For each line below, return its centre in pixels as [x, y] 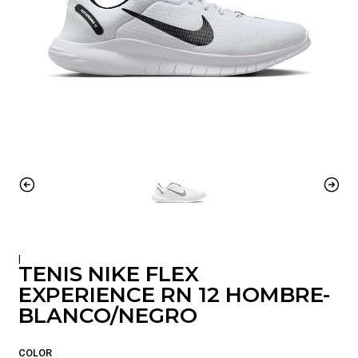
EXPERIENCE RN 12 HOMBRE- [174, 295]
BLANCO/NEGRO [107, 316]
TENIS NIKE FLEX [108, 274]
